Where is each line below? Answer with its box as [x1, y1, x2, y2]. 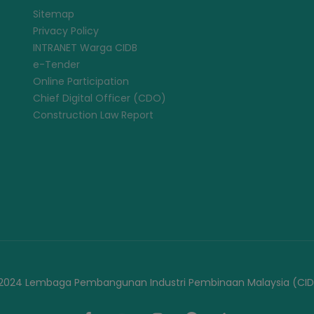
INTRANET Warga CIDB [32, 41, 137, 55]
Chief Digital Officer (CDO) [32, 91, 166, 105]
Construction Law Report [32, 108, 153, 122]
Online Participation [32, 74, 129, 88]
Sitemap [32, 7, 74, 21]
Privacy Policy [32, 24, 99, 38]
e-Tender [32, 57, 80, 71]
